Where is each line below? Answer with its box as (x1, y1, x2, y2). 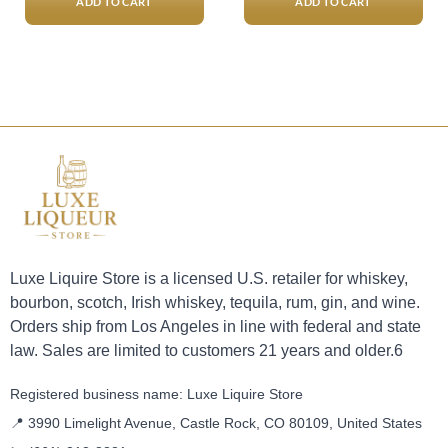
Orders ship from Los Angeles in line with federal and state (10, 318, 421, 336)
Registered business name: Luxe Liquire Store (10, 385, 303, 402)
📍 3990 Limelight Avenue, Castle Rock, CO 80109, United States (10, 414, 422, 431)
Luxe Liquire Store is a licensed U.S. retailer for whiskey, (10, 270, 408, 288)
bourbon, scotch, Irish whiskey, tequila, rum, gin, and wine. (10, 294, 420, 312)
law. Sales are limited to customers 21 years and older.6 (10, 342, 403, 360)
